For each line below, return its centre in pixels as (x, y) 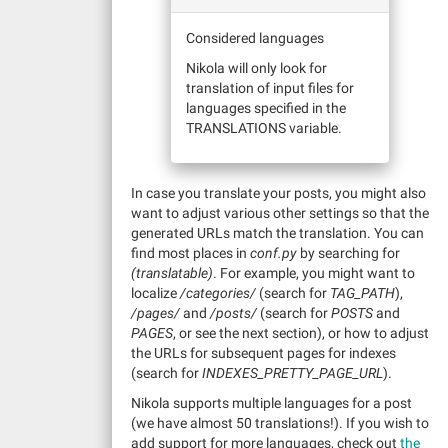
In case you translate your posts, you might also (278, 193)
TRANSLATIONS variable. (264, 128)
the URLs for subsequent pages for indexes (263, 353)
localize (155, 293)
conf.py (273, 253)
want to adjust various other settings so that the (280, 213)
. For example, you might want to (314, 273)
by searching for (348, 253)
